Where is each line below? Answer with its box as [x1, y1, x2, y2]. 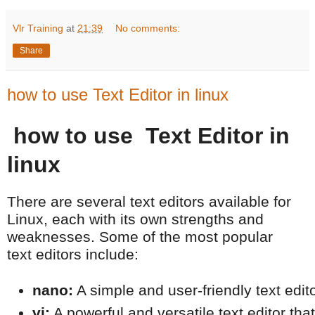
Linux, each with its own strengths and [7, 210, 264, 228]
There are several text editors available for [7, 193, 291, 210]
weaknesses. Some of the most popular [7, 228, 273, 245]
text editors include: [7, 245, 139, 263]
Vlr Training [13, 22, 63, 34]
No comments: [115, 22, 181, 34]
